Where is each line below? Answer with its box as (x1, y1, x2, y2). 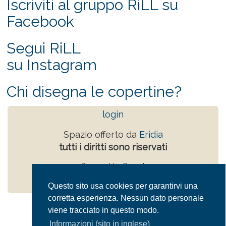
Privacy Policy (83, 172, 143, 183)
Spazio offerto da (63, 129, 139, 140)
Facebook (7, 12, 74, 30)
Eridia (139, 129, 163, 140)
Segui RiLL (7, 39, 81, 57)
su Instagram (7, 55, 97, 74)
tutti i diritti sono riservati (59, 141, 167, 152)
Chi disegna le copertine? (7, 82, 182, 100)
